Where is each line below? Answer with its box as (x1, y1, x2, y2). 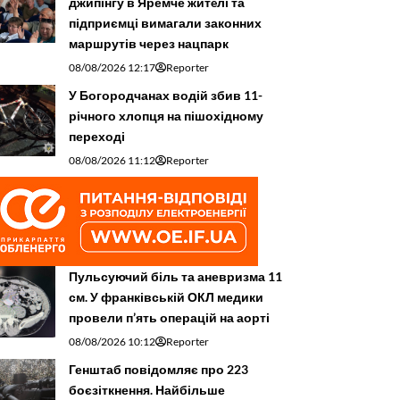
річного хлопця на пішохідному (69, 108, 263, 124)
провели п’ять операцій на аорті (69, 310, 270, 326)
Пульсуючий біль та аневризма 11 (69, 269, 282, 285)
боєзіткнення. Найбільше (69, 382, 225, 398)
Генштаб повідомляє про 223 (69, 362, 248, 378)
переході (69, 129, 125, 145)
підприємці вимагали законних (69, 15, 262, 31)
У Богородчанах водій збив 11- (69, 87, 262, 104)
